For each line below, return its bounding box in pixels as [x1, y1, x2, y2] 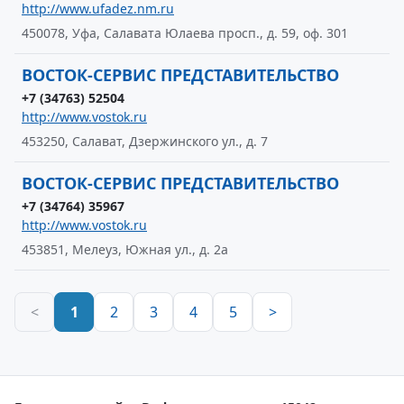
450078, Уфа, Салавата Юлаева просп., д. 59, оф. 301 [22, 24, 348, 41]
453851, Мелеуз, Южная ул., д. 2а [22, 241, 228, 258]
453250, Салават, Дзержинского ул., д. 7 [22, 133, 268, 150]
